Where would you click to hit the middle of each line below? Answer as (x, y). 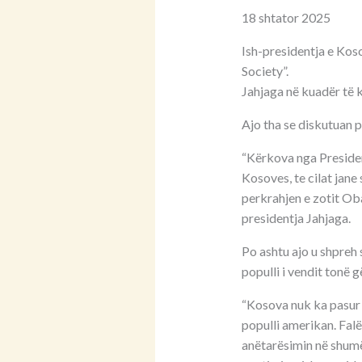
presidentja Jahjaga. (296, 218)
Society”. (265, 71)
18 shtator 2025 (286, 18)
